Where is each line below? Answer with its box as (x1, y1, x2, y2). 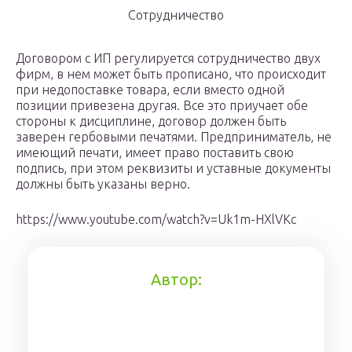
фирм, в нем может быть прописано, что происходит (16, 67, 326, 82)
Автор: (150, 270, 202, 289)
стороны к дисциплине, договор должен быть (16, 114, 286, 129)
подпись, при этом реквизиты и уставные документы (16, 161, 331, 176)
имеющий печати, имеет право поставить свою (16, 145, 294, 160)
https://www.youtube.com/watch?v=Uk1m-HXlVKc (16, 212, 296, 227)
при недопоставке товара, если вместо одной (16, 82, 284, 97)
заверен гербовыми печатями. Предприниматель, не (16, 130, 332, 145)
